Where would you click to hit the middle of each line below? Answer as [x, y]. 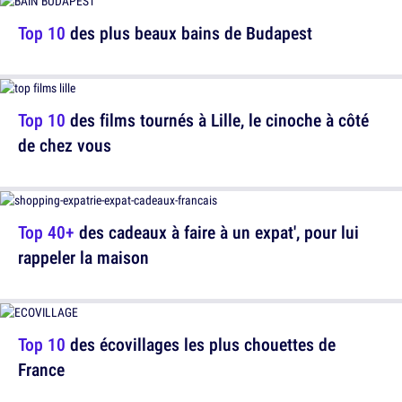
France [41, 370]
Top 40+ [46, 232]
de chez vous [65, 145]
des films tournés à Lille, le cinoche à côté [217, 120]
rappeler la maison [83, 258]
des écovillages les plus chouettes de [201, 345]
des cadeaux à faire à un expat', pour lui [217, 232]
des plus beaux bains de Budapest [189, 33]
